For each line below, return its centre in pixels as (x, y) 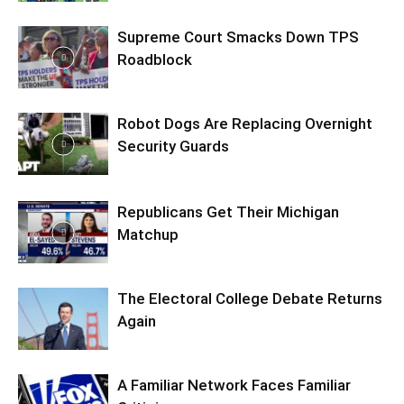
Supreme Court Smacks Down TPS (238, 37)
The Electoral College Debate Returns (250, 299)
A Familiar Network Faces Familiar (234, 386)
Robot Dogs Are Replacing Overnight (245, 124)
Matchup (148, 235)
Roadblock (155, 60)
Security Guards (173, 147)
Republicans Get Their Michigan (228, 212)
